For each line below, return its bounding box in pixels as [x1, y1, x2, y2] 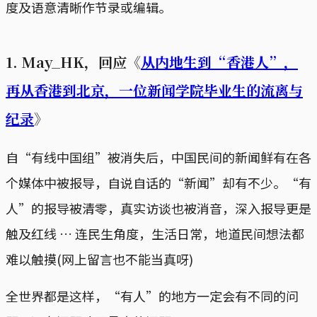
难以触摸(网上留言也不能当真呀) [6, 249, 193, 268]
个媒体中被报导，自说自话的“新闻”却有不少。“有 [6, 173, 311, 192]
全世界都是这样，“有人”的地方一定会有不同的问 [6, 286, 299, 305]
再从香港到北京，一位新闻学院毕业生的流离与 [6, 79, 303, 100]
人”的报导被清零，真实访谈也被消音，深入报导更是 [6, 198, 311, 217]
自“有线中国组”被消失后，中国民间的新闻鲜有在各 [6, 147, 311, 166]
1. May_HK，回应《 [6, 51, 141, 72]
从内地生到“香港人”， [141, 51, 298, 72]
